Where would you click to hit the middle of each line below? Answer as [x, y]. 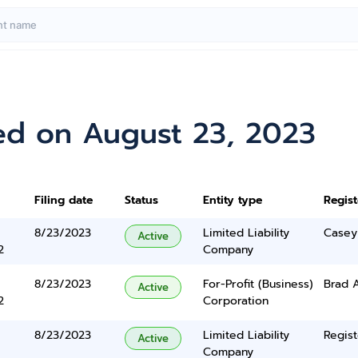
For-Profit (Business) [258, 284]
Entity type [232, 200]
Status [142, 200]
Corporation [235, 301]
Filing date [64, 200]
